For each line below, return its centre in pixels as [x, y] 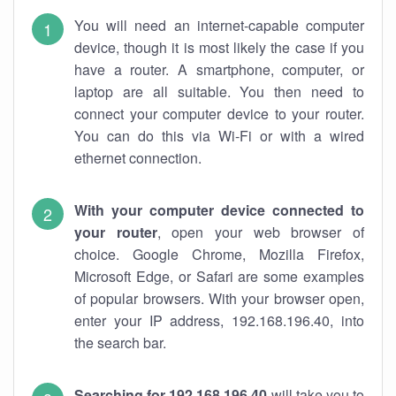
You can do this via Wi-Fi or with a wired [219, 136]
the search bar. [120, 343]
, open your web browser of [261, 232]
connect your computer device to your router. [219, 114]
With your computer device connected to [219, 210]
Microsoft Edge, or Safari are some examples [219, 276]
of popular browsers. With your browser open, [219, 298]
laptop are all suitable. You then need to [219, 91]
